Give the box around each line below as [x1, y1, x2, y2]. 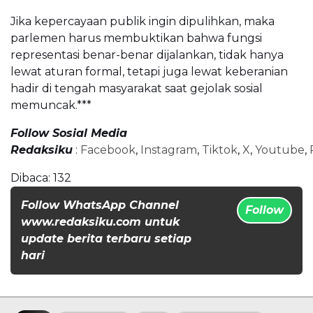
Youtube [255, 143, 305, 156]
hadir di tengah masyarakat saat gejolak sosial [10, 81, 263, 95]
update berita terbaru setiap [21, 231, 191, 245]
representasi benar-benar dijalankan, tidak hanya [10, 48, 284, 61]
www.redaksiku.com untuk [21, 214, 180, 228]
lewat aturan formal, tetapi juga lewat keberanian [10, 64, 288, 78]
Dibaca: [10, 170, 50, 184]
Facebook [80, 143, 136, 156]
